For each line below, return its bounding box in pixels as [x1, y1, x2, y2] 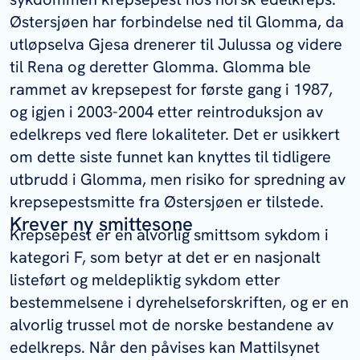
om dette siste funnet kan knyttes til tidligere [10, 146, 331, 168]
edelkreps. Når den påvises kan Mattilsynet [10, 336, 320, 358]
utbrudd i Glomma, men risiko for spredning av [10, 169, 346, 190]
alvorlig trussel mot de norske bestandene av [10, 313, 333, 335]
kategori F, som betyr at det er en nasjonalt [10, 246, 321, 268]
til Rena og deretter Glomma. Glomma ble [10, 56, 311, 78]
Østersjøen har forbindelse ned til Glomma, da [10, 11, 344, 33]
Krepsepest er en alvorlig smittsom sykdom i [10, 223, 329, 245]
